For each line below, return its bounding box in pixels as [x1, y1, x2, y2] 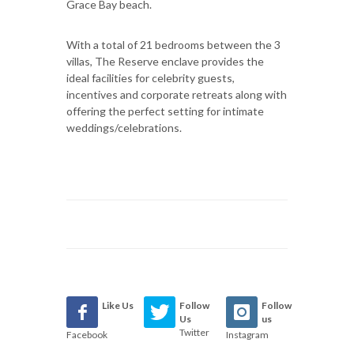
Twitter [179, 326, 210, 338]
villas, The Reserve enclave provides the [66, 54, 264, 68]
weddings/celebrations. [66, 120, 182, 134]
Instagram [225, 328, 269, 341]
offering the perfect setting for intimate [66, 104, 264, 118]
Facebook [66, 328, 107, 341]
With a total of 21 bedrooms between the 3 [66, 37, 281, 51]
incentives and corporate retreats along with [66, 87, 287, 101]
